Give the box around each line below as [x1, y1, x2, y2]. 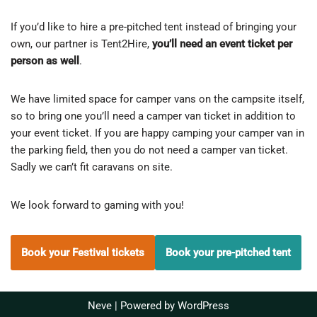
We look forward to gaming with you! [11, 199, 184, 212]
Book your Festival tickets [21, 246, 144, 259]
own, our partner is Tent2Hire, [11, 38, 152, 50]
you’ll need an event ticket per [152, 38, 292, 50]
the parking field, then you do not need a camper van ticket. [11, 144, 288, 156]
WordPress [178, 299, 229, 312]
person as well [11, 54, 79, 67]
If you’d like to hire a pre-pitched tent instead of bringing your [11, 21, 296, 33]
